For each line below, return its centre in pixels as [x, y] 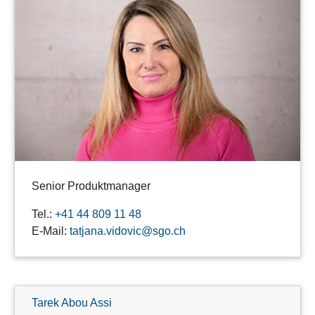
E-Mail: [51, 231]
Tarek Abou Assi [72, 303]
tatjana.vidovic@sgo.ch [128, 231]
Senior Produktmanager [91, 186]
